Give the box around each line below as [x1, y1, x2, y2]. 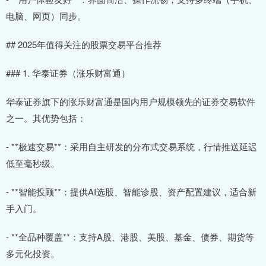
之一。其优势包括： [6, 112, 86, 125]
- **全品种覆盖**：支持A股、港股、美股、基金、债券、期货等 [6, 230, 254, 243]
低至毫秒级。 [6, 157, 59, 170]
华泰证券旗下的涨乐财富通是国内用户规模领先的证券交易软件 [6, 95, 255, 108]
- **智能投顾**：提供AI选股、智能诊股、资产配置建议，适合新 [6, 185, 256, 198]
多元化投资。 [6, 247, 59, 260]
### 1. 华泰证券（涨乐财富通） [6, 66, 130, 80]
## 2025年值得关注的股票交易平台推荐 [6, 38, 161, 51]
